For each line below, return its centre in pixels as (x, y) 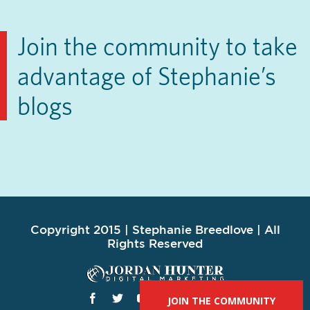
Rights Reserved (155, 244)
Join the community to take (157, 46)
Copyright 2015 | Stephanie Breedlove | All (155, 230)
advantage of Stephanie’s (147, 76)
